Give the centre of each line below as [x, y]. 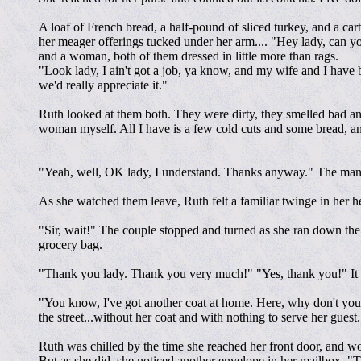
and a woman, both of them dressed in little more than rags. [189, 56]
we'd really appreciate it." [103, 85]
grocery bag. [71, 245]
